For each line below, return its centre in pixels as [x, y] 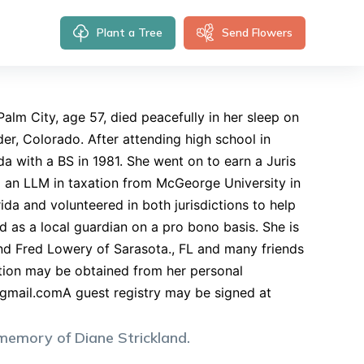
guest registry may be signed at [171, 292]
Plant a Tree [130, 32]
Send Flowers [257, 32]
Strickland [152, 338]
